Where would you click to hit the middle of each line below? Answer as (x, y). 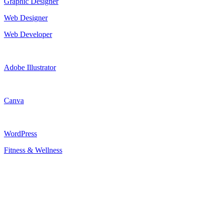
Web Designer (26, 18)
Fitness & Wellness (33, 150)
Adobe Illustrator (30, 67)
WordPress (20, 133)
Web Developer (28, 34)
